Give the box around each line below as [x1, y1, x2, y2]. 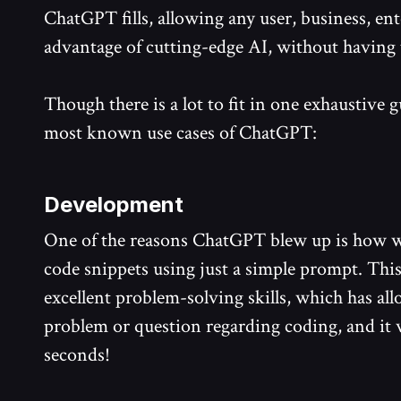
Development [44, 192, 183, 218]
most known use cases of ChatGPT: [44, 120, 317, 147]
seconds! [44, 342, 110, 369]
